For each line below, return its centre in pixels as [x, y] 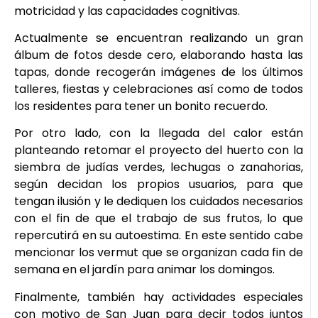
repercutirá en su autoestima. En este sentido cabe [159, 236]
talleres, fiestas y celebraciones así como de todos [159, 89]
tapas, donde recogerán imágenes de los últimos [159, 72]
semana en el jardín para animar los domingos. [144, 270]
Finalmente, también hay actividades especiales [159, 297]
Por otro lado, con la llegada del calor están [159, 133]
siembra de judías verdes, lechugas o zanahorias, [159, 168]
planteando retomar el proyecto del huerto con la [159, 150]
